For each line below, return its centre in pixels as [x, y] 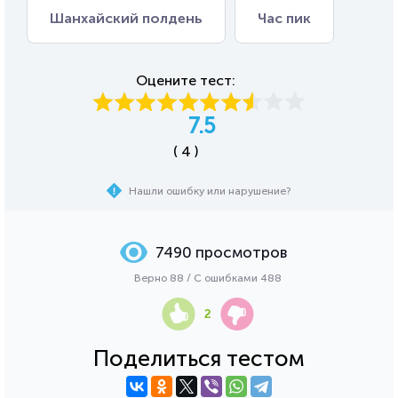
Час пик [284, 18]
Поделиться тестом [199, 358]
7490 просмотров [221, 252]
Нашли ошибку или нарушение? [210, 191]
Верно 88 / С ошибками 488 [208, 278]
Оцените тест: [186, 80]
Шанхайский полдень [126, 18]
